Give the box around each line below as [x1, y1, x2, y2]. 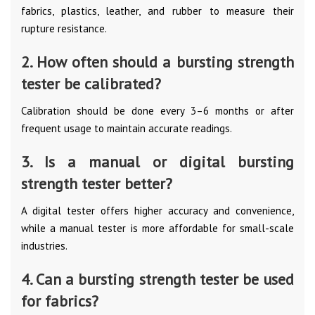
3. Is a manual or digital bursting [21, 151, 294, 172]
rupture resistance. [21, 21, 107, 35]
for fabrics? [21, 290, 98, 311]
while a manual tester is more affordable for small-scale [21, 221, 294, 235]
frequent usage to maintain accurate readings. [21, 121, 232, 135]
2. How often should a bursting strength [21, 51, 294, 72]
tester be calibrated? [21, 73, 161, 94]
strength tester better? [21, 173, 172, 193]
